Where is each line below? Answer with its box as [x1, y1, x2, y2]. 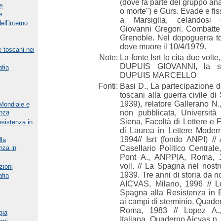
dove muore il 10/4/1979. [120, 42, 206, 51]
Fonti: [98, 82, 118, 90]
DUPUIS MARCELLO [120, 71, 196, 79]
